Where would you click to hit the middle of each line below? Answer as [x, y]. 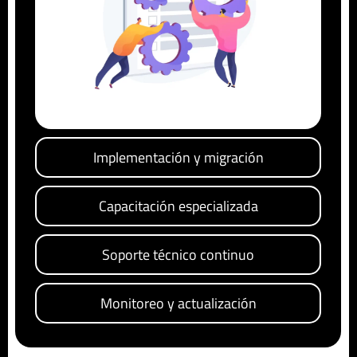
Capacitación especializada [178, 206]
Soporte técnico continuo [178, 255]
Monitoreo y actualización [178, 304]
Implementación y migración [178, 158]
